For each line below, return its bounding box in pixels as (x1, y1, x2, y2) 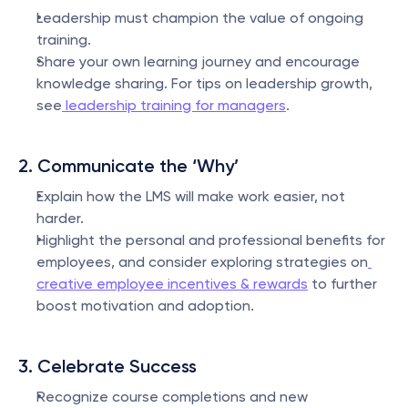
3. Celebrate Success (18, 355, 197, 377)
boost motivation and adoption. (36, 297, 254, 314)
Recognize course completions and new (36, 388, 308, 405)
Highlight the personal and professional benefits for (36, 231, 385, 249)
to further (308, 275, 377, 292)
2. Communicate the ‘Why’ (18, 155, 239, 177)
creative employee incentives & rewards (36, 275, 308, 292)
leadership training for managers (62, 97, 286, 114)
